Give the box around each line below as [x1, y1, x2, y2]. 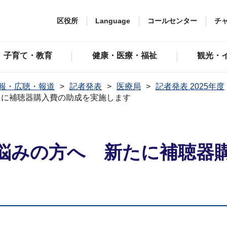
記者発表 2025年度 [156, 82, 224, 91]
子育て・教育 [3, 51, 52, 60]
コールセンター [147, 16, 197, 25]
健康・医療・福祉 [92, 51, 158, 60]
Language [95, 16, 130, 25]
